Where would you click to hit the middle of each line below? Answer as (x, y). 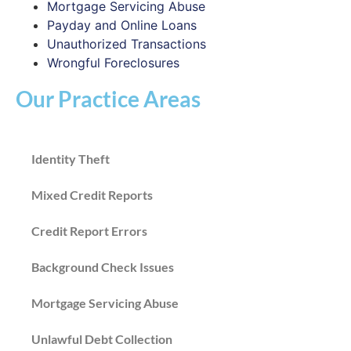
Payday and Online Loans (122, 25)
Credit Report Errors (89, 231)
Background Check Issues (103, 267)
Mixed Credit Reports (92, 195)
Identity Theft (71, 159)
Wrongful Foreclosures (113, 63)
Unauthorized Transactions (127, 44)
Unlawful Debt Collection (102, 339)
